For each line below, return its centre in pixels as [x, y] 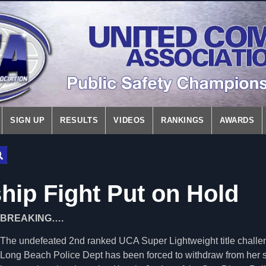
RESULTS [79, 120]
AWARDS [237, 120]
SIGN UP [28, 120]
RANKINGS [183, 120]
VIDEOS [130, 120]
